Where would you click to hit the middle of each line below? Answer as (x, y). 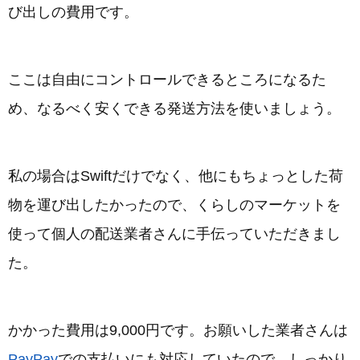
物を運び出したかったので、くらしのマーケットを (174, 205)
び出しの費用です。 (73, 12)
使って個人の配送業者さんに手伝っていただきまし (174, 234)
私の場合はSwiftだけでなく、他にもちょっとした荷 (176, 176)
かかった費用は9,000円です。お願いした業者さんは (178, 331)
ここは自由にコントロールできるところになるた (167, 80)
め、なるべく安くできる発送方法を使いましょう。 (174, 109)
